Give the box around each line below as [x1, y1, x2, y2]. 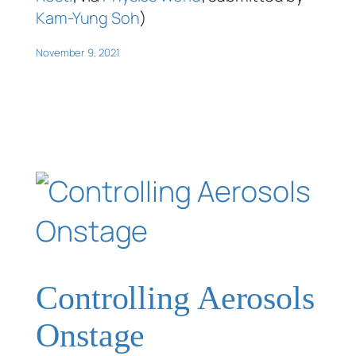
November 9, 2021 [36, 44, 120, 60]
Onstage [36, 316, 145, 354]
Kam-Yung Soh [36, 6, 140, 29]
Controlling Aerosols [36, 279, 315, 316]
